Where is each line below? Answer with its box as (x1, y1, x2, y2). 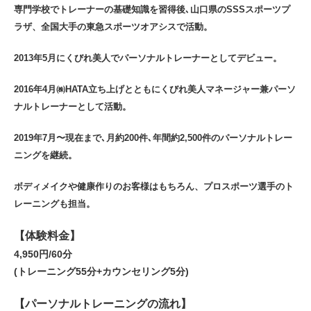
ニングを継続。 (14, 149, 77, 160)
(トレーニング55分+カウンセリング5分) (14, 265, 189, 277)
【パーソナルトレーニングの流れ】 (14, 297, 192, 310)
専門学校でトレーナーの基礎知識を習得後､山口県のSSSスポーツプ (14, 3, 290, 15)
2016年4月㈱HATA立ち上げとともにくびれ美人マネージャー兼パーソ (14, 83, 296, 94)
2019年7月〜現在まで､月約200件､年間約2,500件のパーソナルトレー (14, 132, 292, 143)
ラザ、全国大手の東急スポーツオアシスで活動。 (14, 21, 212, 32)
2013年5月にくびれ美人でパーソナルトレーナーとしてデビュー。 (14, 52, 282, 63)
